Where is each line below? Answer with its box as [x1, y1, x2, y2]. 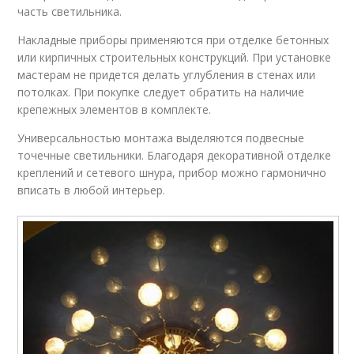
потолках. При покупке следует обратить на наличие [17, 84, 305, 100]
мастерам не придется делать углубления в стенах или [17, 66, 316, 82]
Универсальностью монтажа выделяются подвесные [17, 130, 305, 145]
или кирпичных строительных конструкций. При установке [17, 49, 332, 65]
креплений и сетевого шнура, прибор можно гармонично [17, 164, 327, 180]
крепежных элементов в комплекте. [17, 101, 212, 117]
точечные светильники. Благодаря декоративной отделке [17, 147, 332, 163]
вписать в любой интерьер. [17, 182, 166, 198]
